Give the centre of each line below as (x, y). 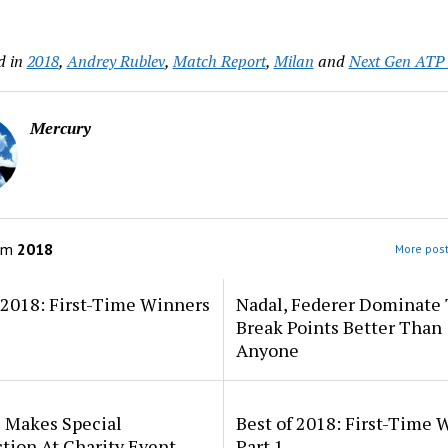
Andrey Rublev (115, 61)
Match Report (219, 61)
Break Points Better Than (338, 326)
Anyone (267, 349)
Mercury (60, 128)
